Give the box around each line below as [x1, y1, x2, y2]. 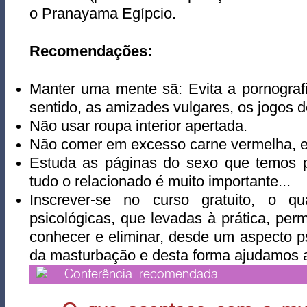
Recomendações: [29, 42, 152, 60]
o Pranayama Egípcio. [29, 5, 176, 22]
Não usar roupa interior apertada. [29, 117, 247, 134]
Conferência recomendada [64, 269, 218, 280]
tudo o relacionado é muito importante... [29, 173, 291, 190]
